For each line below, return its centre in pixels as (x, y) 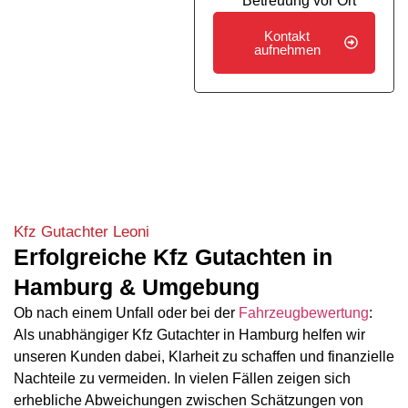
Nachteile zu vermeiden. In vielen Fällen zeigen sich (182, 379)
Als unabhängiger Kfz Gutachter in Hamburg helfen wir (189, 335)
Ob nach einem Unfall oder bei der (126, 313)
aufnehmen (287, 49)
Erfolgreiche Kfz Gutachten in (173, 257)
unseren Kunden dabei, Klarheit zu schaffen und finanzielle (204, 357)
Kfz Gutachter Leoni (82, 231)
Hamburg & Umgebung (137, 287)
